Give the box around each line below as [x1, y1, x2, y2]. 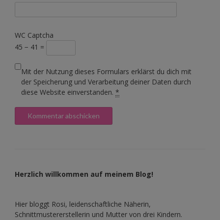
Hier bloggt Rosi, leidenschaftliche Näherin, [15, 199, 151, 209]
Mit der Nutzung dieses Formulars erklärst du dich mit [21, 66, 192, 76]
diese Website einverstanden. [21, 87, 115, 97]
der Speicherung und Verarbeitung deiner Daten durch [21, 77, 191, 86]
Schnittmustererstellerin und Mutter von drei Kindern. [15, 209, 182, 219]
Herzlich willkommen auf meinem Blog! [15, 169, 153, 179]
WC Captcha [15, 30, 54, 40]
